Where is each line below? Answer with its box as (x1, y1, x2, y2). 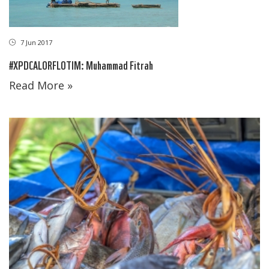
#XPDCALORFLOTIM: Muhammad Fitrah (9, 56, 153, 72)
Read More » (9, 77, 73, 92)
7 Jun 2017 (19, 37, 52, 47)
